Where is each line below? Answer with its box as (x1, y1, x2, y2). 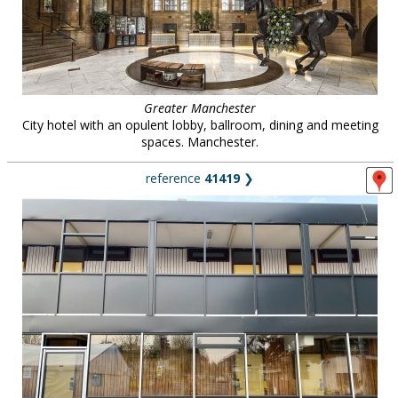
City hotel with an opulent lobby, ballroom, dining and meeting (21, 116, 378, 133)
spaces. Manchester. (141, 133, 259, 150)
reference (146, 170, 204, 187)
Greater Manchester (144, 99, 256, 116)
